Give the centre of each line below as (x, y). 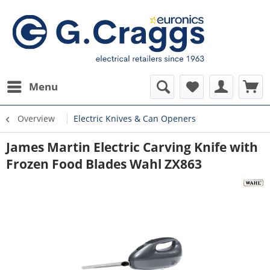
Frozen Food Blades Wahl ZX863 (104, 164)
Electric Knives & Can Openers (135, 118)
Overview (36, 118)
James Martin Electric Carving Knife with (132, 147)
